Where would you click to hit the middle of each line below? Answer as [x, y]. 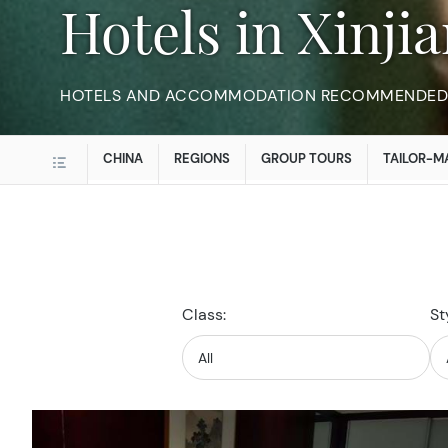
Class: [204, 315]
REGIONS [202, 159]
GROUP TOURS [306, 159]
